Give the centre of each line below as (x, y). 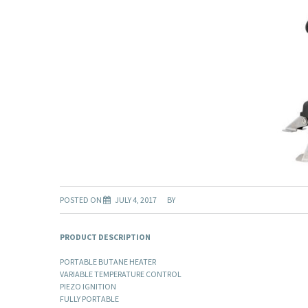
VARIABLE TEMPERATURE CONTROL (121, 274)
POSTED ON (81, 200)
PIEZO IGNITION (88, 287)
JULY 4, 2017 (136, 200)
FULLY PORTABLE (89, 299)
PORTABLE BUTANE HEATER (108, 262)
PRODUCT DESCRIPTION (105, 237)
